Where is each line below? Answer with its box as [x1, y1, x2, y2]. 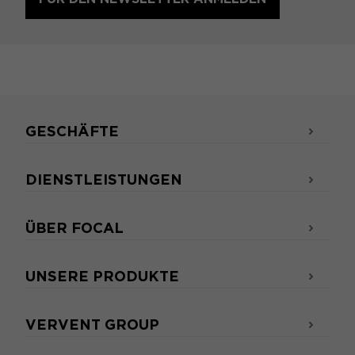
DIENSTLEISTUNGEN [25, 170, 182, 188]
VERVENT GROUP [25, 315, 159, 333]
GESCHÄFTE [25, 122, 119, 139]
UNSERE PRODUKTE [25, 267, 179, 284]
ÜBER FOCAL [25, 219, 124, 236]
